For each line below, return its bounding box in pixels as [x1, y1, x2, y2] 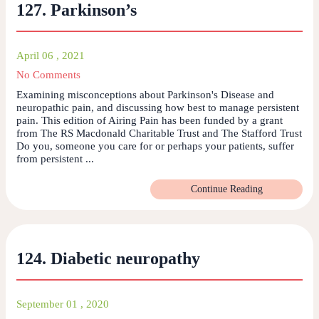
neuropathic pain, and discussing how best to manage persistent [16, 101, 299, 113]
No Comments [16, 68, 80, 80]
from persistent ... [16, 152, 94, 164]
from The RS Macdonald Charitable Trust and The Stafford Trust [16, 127, 302, 139]
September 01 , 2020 [16, 298, 109, 310]
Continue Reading [190, 183, 263, 194]
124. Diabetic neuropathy [16, 249, 200, 268]
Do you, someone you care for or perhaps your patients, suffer [16, 140, 294, 152]
